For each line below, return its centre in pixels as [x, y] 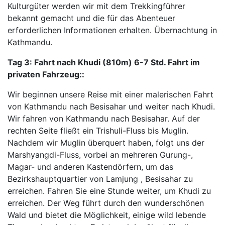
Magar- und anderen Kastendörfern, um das [90, 167]
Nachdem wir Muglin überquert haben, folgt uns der [106, 143]
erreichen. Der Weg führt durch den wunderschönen [106, 203]
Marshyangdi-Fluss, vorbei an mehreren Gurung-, [100, 155]
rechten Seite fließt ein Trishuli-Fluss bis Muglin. [98, 131]
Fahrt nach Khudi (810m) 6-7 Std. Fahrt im [116, 62]
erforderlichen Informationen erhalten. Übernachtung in [112, 30]
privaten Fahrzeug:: [46, 74]
